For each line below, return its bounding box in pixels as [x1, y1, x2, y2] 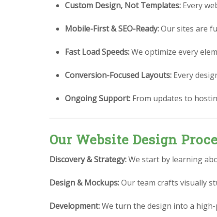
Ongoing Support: [65, 93, 130, 104]
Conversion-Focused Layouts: [65, 70, 171, 81]
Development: [49, 201, 100, 212]
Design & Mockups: [49, 177, 119, 188]
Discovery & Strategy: [49, 154, 126, 165]
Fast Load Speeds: [65, 46, 129, 58]
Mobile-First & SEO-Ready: [65, 23, 159, 34]
